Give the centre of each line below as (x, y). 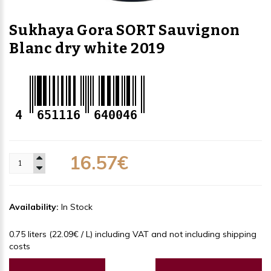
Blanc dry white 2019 (87, 48)
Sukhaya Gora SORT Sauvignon (125, 30)
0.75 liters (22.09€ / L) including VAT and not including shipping (133, 234)
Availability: (35, 207)
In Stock (77, 207)
